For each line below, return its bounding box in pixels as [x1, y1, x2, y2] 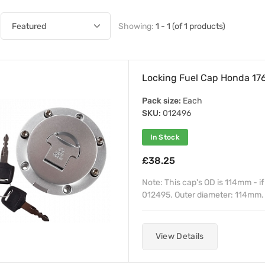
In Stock [150, 133, 180, 141]
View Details [155, 231, 204, 241]
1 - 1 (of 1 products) [155, 21, 225, 31]
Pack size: [141, 96, 181, 106]
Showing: [118, 21, 156, 31]
